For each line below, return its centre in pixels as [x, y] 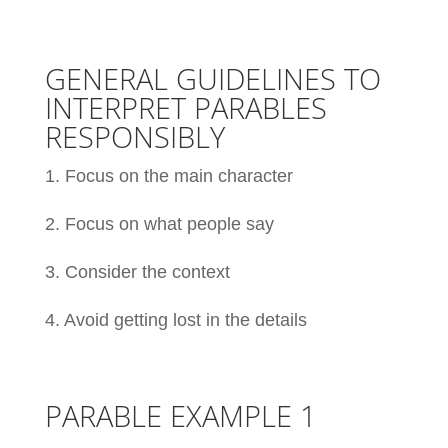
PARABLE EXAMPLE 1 [180, 415]
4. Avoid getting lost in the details [175, 319]
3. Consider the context [137, 271]
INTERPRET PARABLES [185, 107]
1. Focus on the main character [168, 175]
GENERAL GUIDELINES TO [212, 78]
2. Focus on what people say [159, 223]
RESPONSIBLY [134, 136]
